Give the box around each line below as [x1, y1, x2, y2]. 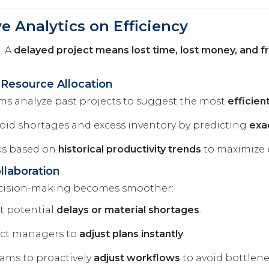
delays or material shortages [56, 204, 199, 216]
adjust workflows [94, 252, 180, 264]
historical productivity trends [58, 143, 201, 155]
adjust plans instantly [79, 228, 183, 240]
